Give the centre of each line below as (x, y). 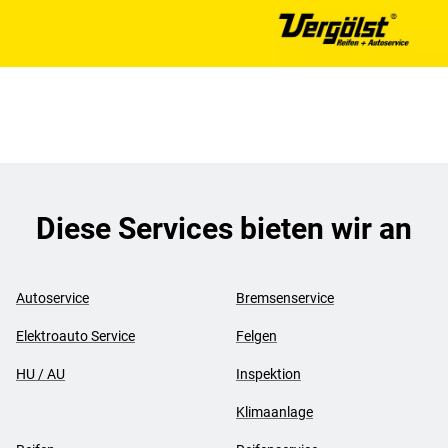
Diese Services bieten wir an (223, 228)
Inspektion (268, 374)
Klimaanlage (274, 412)
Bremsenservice (284, 298)
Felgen (256, 336)
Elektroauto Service (75, 336)
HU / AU (40, 374)
